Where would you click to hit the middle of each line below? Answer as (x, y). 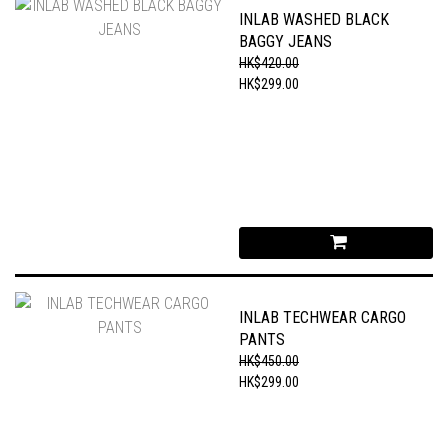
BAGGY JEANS (285, 41)
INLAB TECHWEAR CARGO (322, 317)
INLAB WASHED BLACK (314, 19)
